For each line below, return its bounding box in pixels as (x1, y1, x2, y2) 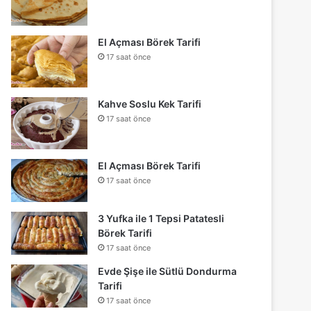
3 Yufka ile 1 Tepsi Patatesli (98, 212, 225, 225)
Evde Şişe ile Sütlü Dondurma (98, 265, 237, 278)
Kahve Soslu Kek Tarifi (98, 98, 202, 110)
